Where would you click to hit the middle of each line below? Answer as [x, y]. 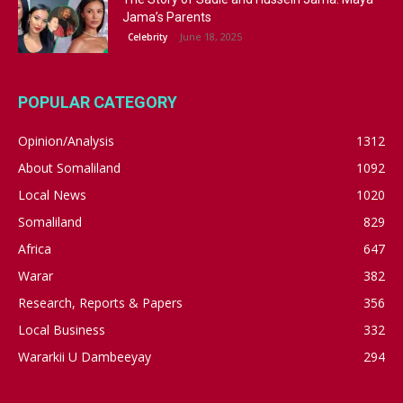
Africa [35, 248]
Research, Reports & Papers [100, 302]
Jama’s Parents [167, 17]
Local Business [62, 329]
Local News [52, 194]
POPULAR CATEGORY [98, 102]
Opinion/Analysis [66, 140]
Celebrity [148, 36]
